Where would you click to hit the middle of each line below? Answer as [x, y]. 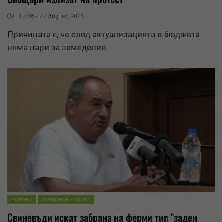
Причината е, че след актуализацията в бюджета [104, 34]
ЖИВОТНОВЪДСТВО [66, 200]
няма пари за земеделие [56, 47]
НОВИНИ [22, 200]
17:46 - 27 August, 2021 [52, 16]
